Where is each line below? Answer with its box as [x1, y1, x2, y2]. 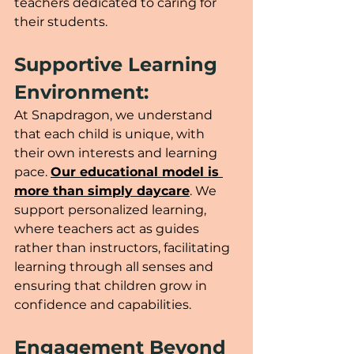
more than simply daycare [14, 183, 190, 198]
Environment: [14, 80, 149, 104]
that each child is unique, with [14, 126, 208, 141]
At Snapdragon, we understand [14, 107, 216, 122]
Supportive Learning [14, 52, 223, 76]
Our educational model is [51, 164, 223, 179]
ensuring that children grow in [14, 277, 210, 293]
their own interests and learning [14, 145, 220, 160]
